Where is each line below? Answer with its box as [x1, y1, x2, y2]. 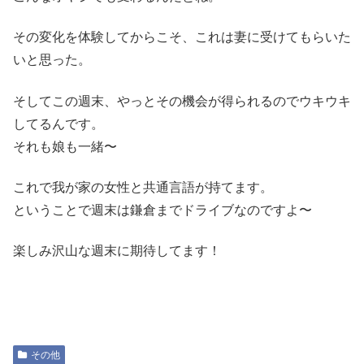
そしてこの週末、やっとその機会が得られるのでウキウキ [13, 93, 351, 108]
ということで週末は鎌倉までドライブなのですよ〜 [13, 202, 312, 217]
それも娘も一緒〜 [13, 139, 117, 154]
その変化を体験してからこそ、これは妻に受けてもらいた [13, 30, 351, 45]
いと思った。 [13, 53, 91, 67]
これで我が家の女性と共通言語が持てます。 [13, 180, 273, 194]
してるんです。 [13, 116, 104, 131]
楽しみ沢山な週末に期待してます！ [13, 244, 221, 258]
